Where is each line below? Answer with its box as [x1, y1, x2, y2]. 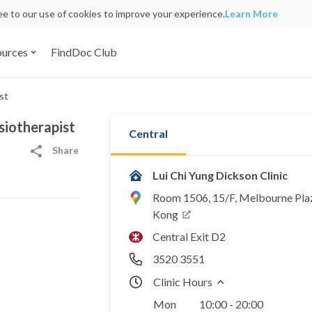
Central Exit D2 [153, 229, 226, 243]
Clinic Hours [153, 274, 212, 288]
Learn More [225, 8, 278, 19]
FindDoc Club [50, 45, 117, 59]
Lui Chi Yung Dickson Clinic [153, 168, 288, 182]
